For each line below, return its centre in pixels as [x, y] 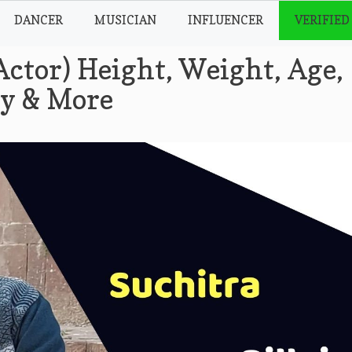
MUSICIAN [126, 20]
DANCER [39, 20]
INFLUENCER [226, 20]
